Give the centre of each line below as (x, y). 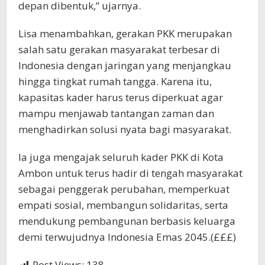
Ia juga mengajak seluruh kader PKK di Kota (121, 157)
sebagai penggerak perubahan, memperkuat (124, 189)
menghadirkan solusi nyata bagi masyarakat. (125, 130)
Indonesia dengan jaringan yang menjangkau (125, 66)
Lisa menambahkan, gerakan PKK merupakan (125, 34)
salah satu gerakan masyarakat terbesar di (119, 50)
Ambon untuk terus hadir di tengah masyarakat (130, 173)
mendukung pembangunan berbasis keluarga (127, 221)
